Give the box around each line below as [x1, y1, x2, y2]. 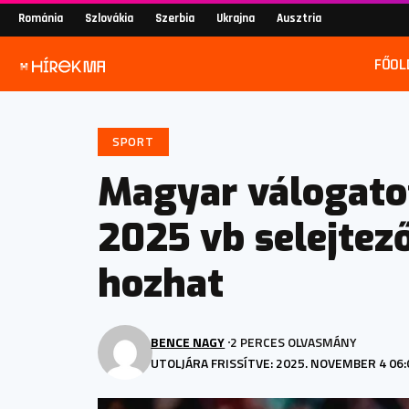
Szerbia [155, 11, 194, 26]
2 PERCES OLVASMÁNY [230, 332, 358, 352]
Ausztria [277, 11, 321, 26]
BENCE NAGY [151, 332, 225, 352]
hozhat [98, 258, 224, 310]
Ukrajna [216, 11, 255, 26]
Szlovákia [85, 11, 133, 26]
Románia [18, 11, 63, 26]
